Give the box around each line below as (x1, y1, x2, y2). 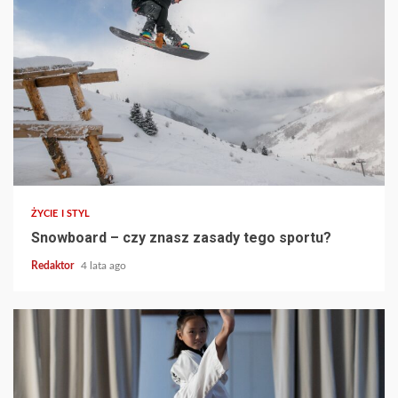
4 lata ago (81, 259, 126, 271)
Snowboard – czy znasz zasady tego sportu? (31, 228, 331, 246)
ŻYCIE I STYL (31, 208, 91, 219)
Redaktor (31, 259, 76, 271)
